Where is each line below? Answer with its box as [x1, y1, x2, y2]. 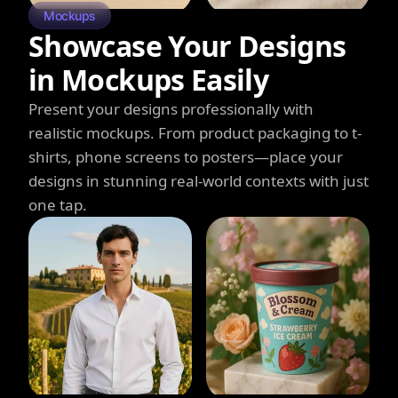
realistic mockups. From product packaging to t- [28, 122, 362, 143]
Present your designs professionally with [28, 98, 314, 119]
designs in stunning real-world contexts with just [28, 170, 369, 191]
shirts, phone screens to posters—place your [28, 146, 343, 167]
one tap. [28, 194, 87, 215]
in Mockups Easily [28, 60, 269, 99]
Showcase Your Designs [28, 26, 346, 65]
